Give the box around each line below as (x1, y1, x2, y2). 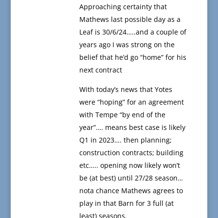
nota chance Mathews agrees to (79, 186, 183, 196)
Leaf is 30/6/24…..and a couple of (79, 27, 186, 37)
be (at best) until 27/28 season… (79, 173, 183, 183)
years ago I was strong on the (79, 40, 175, 50)
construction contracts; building (79, 148, 183, 158)
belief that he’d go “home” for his (79, 53, 186, 62)
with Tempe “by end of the (79, 110, 165, 120)
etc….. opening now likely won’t (79, 161, 180, 170)
